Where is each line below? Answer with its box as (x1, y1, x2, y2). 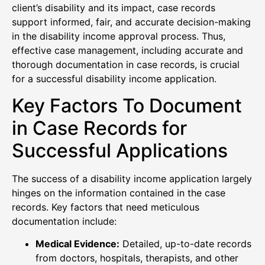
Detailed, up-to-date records (119, 237, 251, 250)
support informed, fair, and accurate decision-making (12, 16, 251, 28)
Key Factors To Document (12, 93, 242, 117)
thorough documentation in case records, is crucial (12, 59, 240, 71)
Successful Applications (12, 138, 228, 162)
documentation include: (12, 215, 117, 227)
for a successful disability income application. (12, 73, 216, 85)
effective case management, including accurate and (12, 44, 243, 57)
